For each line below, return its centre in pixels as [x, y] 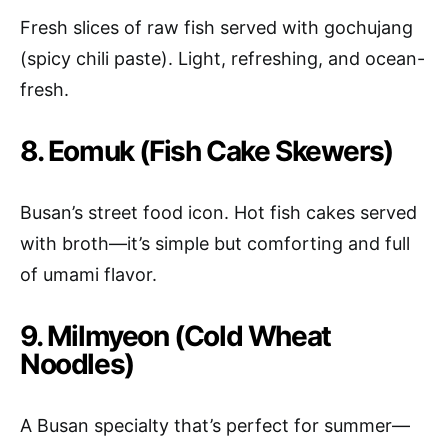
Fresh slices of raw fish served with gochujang [216, 27]
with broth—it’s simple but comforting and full [215, 243]
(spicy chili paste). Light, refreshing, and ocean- [222, 58]
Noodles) [77, 364]
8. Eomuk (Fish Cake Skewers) [206, 151]
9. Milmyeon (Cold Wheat [175, 336]
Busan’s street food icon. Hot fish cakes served [218, 212]
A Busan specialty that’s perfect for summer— [215, 425]
